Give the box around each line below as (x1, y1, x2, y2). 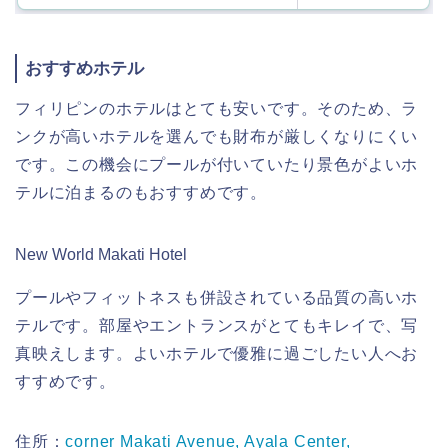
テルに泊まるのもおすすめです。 (15, 184, 267, 202)
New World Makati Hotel (15, 246, 187, 264)
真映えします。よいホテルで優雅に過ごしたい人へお (15, 345, 419, 363)
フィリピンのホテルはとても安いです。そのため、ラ (15, 100, 419, 118)
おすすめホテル (25, 58, 144, 78)
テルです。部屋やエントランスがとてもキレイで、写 (15, 317, 419, 335)
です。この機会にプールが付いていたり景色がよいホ (15, 156, 419, 174)
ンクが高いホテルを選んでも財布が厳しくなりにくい (15, 128, 419, 146)
